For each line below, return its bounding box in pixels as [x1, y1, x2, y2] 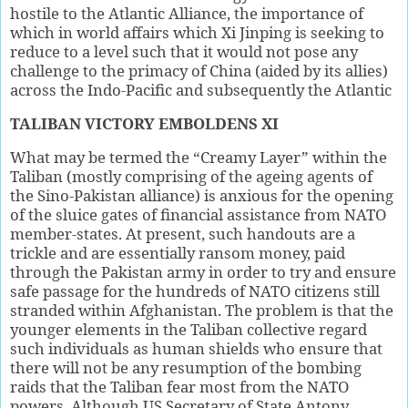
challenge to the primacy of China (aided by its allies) [10, 59, 388, 81]
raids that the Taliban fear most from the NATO [10, 375, 349, 397]
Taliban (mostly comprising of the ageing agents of [10, 165, 372, 187]
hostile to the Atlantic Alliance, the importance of [10, 2, 363, 24]
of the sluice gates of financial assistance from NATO [10, 203, 386, 225]
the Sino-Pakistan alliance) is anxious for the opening [10, 184, 393, 206]
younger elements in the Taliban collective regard [10, 318, 367, 340]
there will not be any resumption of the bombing [10, 356, 362, 378]
